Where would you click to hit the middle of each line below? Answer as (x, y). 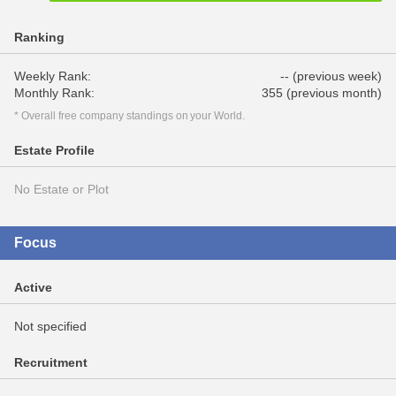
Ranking (39, 37)
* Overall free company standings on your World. (130, 116)
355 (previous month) (322, 93)
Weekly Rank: (53, 76)
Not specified (50, 326)
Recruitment (51, 362)
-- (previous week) (331, 76)
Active (33, 287)
